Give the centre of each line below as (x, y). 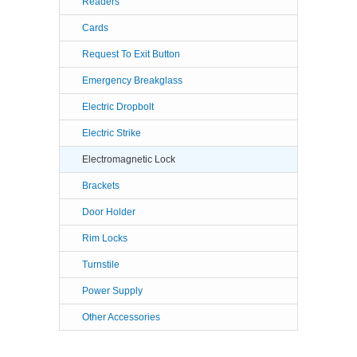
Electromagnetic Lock (129, 159)
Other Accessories (121, 317)
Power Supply (112, 290)
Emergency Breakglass (132, 80)
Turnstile (101, 264)
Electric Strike (112, 133)
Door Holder (109, 212)
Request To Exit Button (131, 54)
